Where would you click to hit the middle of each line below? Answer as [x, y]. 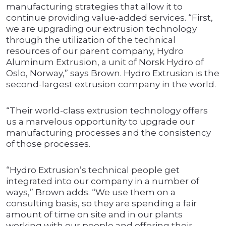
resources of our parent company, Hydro [95, 51]
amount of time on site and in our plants [94, 215]
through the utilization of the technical [91, 40]
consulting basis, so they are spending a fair [101, 204]
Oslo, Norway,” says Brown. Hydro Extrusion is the [113, 73]
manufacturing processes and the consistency [108, 133]
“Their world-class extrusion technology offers [107, 111]
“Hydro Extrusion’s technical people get [93, 170]
